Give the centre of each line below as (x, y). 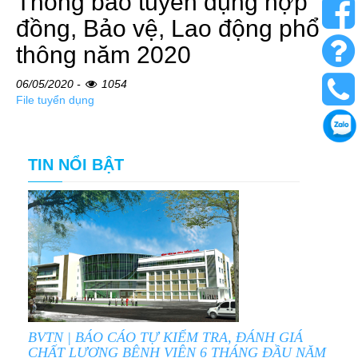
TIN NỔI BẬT (76, 165)
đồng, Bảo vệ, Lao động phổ (168, 29)
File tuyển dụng (55, 100)
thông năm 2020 (103, 55)
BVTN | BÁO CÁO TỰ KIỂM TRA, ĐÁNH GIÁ (165, 338)
